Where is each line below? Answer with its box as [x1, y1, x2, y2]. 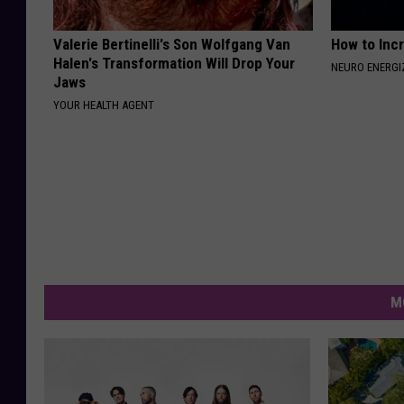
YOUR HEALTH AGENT [53, 98, 154, 113]
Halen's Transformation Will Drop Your [53, 54, 295, 73]
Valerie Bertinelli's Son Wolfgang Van [53, 35, 290, 54]
